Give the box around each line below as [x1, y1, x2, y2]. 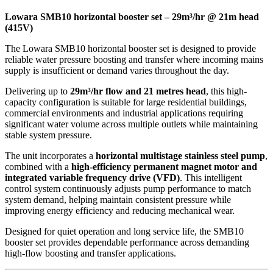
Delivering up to [5, 86, 70, 96]
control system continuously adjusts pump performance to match [5, 183, 251, 194]
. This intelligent [180, 172, 242, 183]
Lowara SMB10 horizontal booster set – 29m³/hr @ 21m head [5, 12, 259, 22]
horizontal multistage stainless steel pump [96, 151, 265, 161]
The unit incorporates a [5, 151, 96, 161]
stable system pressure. [5, 130, 92, 140]
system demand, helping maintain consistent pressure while [5, 194, 231, 205]
